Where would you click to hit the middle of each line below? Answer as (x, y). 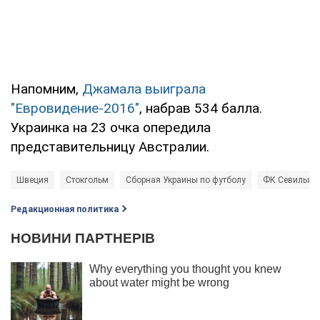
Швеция (32, 180)
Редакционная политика (65, 209)
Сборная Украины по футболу (186, 180)
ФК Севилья (287, 180)
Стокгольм (87, 180)
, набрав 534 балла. (201, 108)
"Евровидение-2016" (75, 108)
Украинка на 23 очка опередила (111, 127)
